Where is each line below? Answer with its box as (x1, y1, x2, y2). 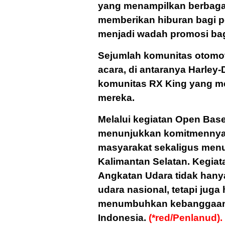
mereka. (98, 92, 135, 103)
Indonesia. (98, 212, 149, 223)
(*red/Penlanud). (149, 212, 222, 223)
